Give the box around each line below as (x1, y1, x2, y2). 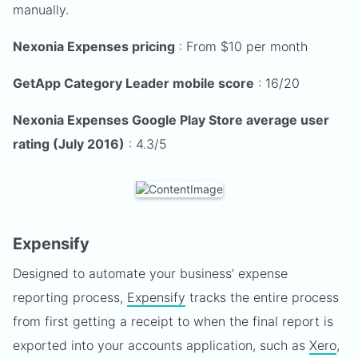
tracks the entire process (185, 289, 339, 305)
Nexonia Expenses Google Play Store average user (13, 112, 329, 128)
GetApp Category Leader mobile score (13, 75, 254, 91)
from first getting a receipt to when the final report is (13, 313, 333, 329)
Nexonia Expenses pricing (13, 38, 175, 54)
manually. (13, 2, 69, 18)
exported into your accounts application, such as (13, 337, 309, 353)
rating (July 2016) (13, 136, 125, 152)
